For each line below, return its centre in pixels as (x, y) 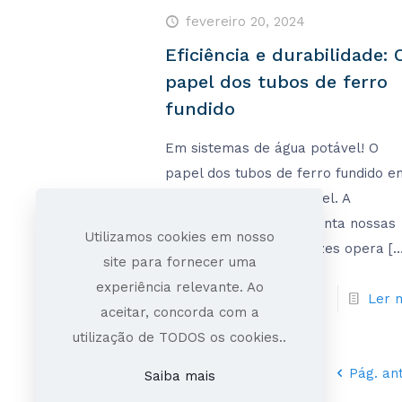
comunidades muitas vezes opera (275, 249)
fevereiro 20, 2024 (246, 22)
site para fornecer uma (179, 262)
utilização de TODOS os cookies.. (179, 337)
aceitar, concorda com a (179, 312)
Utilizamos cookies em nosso (179, 237)
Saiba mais (179, 376)
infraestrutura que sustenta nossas (281, 224)
